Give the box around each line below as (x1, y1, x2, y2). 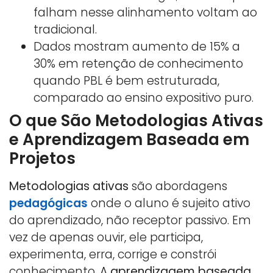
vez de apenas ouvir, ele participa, (9, 229, 203, 246)
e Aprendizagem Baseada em (9, 128, 249, 151)
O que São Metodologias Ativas (9, 109, 263, 132)
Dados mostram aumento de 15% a (34, 38, 240, 55)
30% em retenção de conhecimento (34, 55, 243, 72)
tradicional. (34, 21, 97, 38)
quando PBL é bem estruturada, (34, 72, 219, 89)
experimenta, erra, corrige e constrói (9, 246, 216, 263)
